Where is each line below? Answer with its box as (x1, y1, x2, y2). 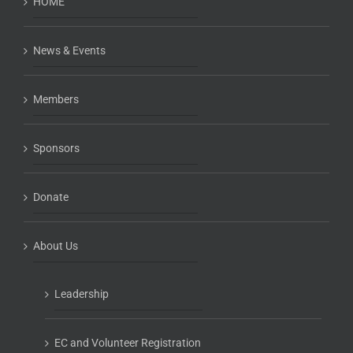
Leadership (54, 288, 109, 300)
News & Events (33, 44, 106, 57)
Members (33, 93, 79, 106)
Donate (33, 191, 69, 203)
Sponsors (33, 142, 80, 154)
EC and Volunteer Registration (54, 336, 201, 349)
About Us (33, 240, 78, 252)
